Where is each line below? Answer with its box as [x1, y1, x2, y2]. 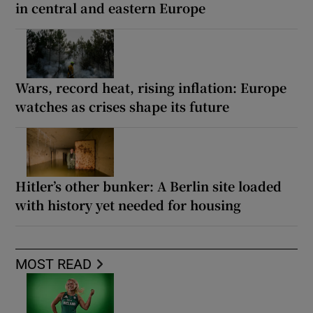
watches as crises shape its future [15, 96, 230, 115]
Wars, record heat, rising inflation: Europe [15, 78, 287, 96]
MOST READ [15, 256, 92, 271]
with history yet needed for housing [15, 195, 242, 214]
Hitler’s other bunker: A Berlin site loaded [15, 176, 282, 195]
